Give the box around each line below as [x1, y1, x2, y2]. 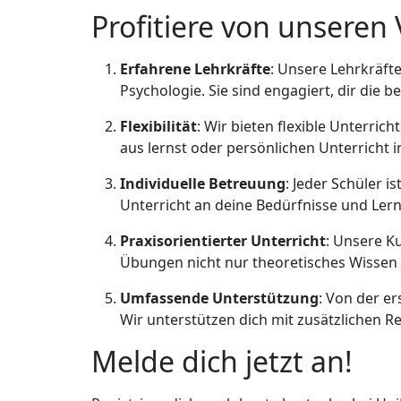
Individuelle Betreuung [120, 174, 286, 194]
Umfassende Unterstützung [120, 288, 319, 309]
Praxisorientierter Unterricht [120, 231, 326, 252]
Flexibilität [120, 116, 197, 137]
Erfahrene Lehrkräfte [120, 59, 270, 80]
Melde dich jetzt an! [91, 342, 353, 381]
